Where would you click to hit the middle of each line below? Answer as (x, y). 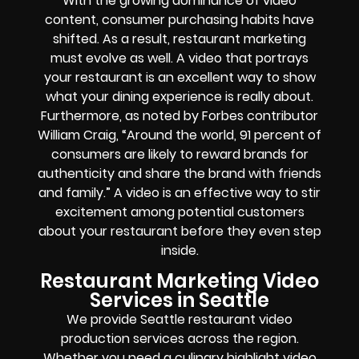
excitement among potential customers (179, 212)
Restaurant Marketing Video (179, 281)
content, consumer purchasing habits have (179, 19)
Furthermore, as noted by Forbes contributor (179, 115)
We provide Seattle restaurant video (179, 320)
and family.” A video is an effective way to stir (179, 192)
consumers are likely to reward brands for (179, 154)
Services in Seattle (179, 301)
